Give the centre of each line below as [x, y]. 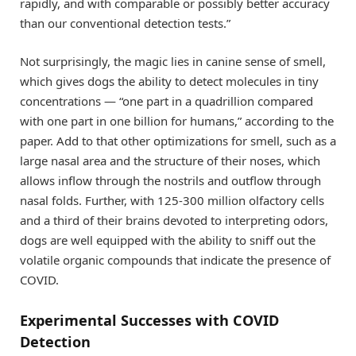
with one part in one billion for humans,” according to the [177, 121]
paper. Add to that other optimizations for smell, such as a [178, 141]
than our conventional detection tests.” [127, 23]
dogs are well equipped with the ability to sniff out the [168, 240]
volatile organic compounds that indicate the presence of [175, 260]
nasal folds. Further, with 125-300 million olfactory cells [172, 201]
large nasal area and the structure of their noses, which [170, 161]
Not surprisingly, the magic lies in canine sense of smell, [173, 62]
